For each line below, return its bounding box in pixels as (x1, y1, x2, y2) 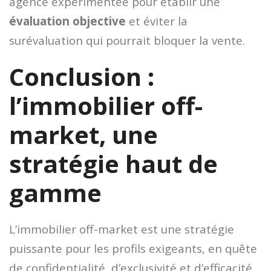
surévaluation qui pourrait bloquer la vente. (9, 32, 245, 48)
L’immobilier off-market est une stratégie (9, 221, 234, 237)
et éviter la (126, 13, 188, 28)
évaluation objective (9, 13, 126, 28)
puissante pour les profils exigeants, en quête (9, 240, 257, 256)
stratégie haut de (9, 146, 218, 180)
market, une (9, 117, 158, 151)
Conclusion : (9, 59, 154, 93)
